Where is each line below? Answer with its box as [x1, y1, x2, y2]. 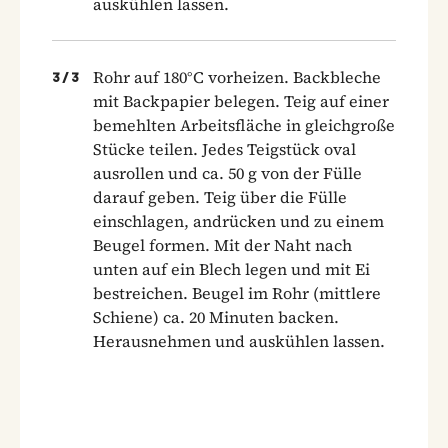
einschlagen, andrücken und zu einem [93, 209, 384, 232]
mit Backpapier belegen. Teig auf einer [93, 89, 389, 112]
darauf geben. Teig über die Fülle [93, 185, 347, 208]
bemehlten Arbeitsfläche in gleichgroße [93, 113, 395, 136]
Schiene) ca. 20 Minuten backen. [93, 305, 339, 328]
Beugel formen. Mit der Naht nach [93, 233, 352, 256]
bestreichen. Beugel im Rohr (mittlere [93, 281, 381, 304]
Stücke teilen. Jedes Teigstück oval [93, 137, 356, 160]
